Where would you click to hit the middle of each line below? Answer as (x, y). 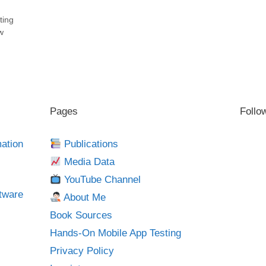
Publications (90, 144)
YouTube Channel (101, 179)
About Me (84, 197)
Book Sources (81, 215)
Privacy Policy (82, 251)
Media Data (88, 161)
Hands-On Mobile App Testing (115, 233)
